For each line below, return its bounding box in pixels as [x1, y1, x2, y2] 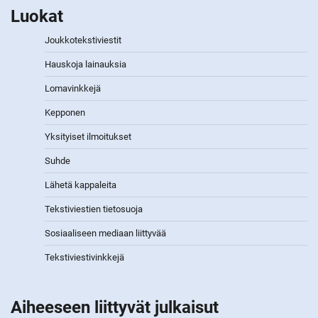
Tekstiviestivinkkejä [45, 251, 124, 263]
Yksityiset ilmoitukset [45, 131, 131, 142]
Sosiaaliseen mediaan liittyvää [45, 227, 166, 238]
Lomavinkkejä [45, 82, 101, 94]
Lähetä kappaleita [45, 179, 116, 190]
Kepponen [45, 106, 85, 118]
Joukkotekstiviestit [45, 34, 121, 45]
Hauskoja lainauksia [45, 58, 126, 70]
